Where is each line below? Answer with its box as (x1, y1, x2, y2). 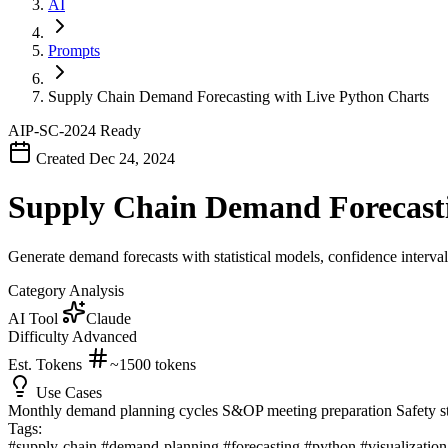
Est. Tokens (8, 355, 86, 373)
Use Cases (32, 383, 102, 401)
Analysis (69, 281, 124, 299)
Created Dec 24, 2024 (32, 150, 175, 167)
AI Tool (8, 309, 62, 327)
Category (8, 281, 69, 299)
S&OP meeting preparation (222, 401, 396, 419)
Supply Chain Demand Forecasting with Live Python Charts (48, 88, 429, 105)
